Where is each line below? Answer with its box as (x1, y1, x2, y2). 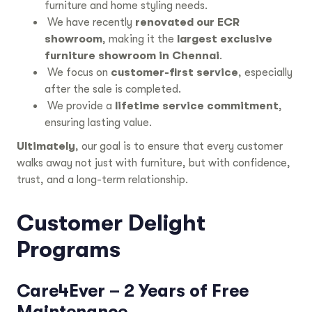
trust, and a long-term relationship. (17, 173, 188, 187)
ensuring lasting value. (45, 116, 152, 130)
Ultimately (17, 140, 75, 153)
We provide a (45, 100, 115, 113)
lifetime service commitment (115, 100, 279, 113)
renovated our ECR (135, 16, 240, 29)
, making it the (102, 33, 177, 46)
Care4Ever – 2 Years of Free (17, 281, 249, 302)
